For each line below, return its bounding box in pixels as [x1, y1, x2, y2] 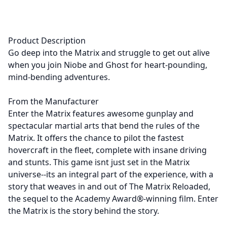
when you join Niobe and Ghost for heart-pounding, [8, 59, 207, 70]
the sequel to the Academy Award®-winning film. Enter [8, 193, 218, 204]
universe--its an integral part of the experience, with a [8, 168, 213, 180]
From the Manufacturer [8, 95, 99, 107]
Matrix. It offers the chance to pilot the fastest [8, 132, 184, 143]
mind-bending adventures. [8, 71, 110, 83]
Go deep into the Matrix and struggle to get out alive [8, 47, 210, 58]
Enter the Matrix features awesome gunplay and [8, 107, 194, 119]
